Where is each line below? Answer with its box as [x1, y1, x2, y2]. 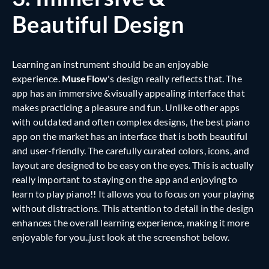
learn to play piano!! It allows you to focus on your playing [12, 187, 255, 199]
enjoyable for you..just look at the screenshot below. [12, 231, 230, 243]
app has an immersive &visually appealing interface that [12, 86, 245, 98]
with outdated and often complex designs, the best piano [12, 115, 250, 127]
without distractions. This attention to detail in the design [12, 202, 254, 214]
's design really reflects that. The [107, 72, 242, 84]
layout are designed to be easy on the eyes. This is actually [12, 159, 254, 171]
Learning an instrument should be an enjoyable [12, 58, 209, 70]
